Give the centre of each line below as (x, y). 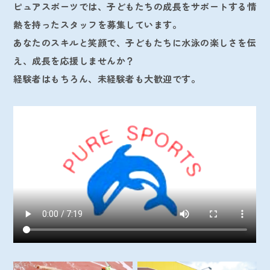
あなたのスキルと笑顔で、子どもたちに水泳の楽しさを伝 (135, 42)
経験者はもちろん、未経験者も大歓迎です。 (107, 79)
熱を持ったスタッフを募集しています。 (98, 24)
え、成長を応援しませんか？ (74, 61)
